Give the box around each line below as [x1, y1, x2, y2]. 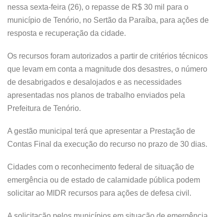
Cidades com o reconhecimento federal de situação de [7, 162, 194, 171]
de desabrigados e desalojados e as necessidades [7, 77, 182, 86]
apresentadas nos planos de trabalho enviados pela [7, 91, 185, 99]
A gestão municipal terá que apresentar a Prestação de [7, 126, 195, 135]
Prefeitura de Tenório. [7, 104, 81, 112]
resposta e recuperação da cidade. [7, 29, 126, 37]
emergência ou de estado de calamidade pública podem [7, 175, 200, 184]
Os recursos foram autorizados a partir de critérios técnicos [7, 51, 208, 60]
